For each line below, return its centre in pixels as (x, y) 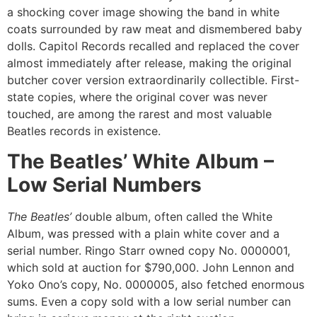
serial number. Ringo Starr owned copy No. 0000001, (149, 250)
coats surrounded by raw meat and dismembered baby (155, 29)
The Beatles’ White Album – (140, 161)
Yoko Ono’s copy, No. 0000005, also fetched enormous (156, 284)
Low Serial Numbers (104, 184)
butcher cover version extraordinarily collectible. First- (153, 80)
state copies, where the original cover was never (137, 97)
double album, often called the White (172, 216)
